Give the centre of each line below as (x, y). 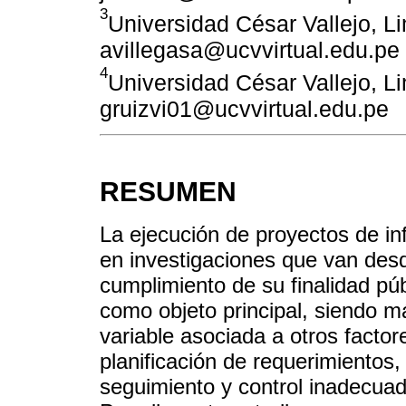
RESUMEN (168, 192)
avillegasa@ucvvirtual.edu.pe (250, 50)
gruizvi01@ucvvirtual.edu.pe (244, 109)
